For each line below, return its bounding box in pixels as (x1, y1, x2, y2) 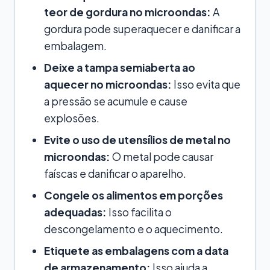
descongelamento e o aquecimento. (44, 222, 223, 236)
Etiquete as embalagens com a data (44, 243, 228, 257)
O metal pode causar (110, 149, 213, 163)
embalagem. (44, 39, 107, 52)
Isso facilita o (107, 205, 172, 219)
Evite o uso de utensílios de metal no (44, 133, 231, 146)
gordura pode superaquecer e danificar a (44, 22, 240, 36)
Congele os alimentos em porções (44, 188, 223, 202)
